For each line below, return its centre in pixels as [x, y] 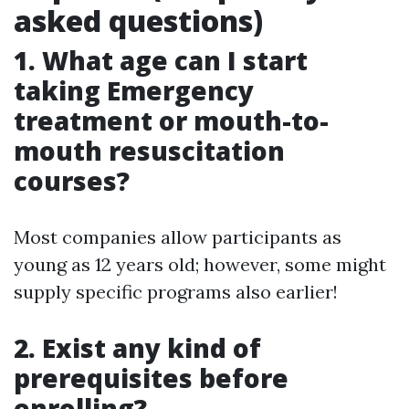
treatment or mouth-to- [171, 120]
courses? [72, 180]
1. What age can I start [161, 60]
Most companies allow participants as [178, 236]
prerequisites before [151, 378]
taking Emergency [134, 90]
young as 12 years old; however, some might [200, 264]
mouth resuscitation [149, 150]
